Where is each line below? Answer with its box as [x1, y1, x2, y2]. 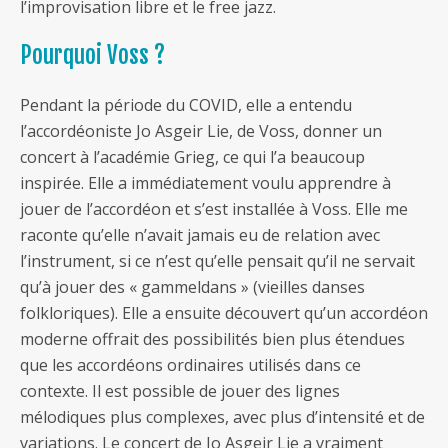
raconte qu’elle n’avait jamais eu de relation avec [20, 224, 380, 247]
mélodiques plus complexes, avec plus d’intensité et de [20, 406, 425, 429]
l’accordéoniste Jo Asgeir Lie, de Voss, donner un [20, 120, 382, 143]
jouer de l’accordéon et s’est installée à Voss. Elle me [20, 198, 408, 221]
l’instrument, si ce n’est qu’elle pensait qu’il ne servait [20, 250, 415, 273]
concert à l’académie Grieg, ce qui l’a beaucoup [20, 146, 365, 169]
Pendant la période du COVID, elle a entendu [20, 94, 352, 117]
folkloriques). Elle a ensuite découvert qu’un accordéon [20, 302, 428, 325]
